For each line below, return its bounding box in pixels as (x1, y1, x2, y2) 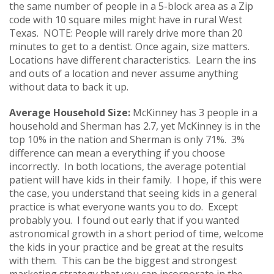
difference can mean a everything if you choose (9, 146, 225, 160)
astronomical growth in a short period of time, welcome (9, 226, 264, 240)
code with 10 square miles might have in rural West (9, 12, 242, 26)
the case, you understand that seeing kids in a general (9, 186, 257, 200)
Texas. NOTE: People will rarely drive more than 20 (9, 26, 243, 40)
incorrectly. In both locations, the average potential (9, 159, 246, 173)
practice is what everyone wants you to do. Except (9, 199, 238, 213)
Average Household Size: (9, 105, 133, 119)
